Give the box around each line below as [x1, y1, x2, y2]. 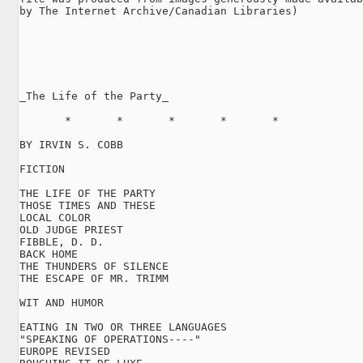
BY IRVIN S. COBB [19, 138, 123, 151]
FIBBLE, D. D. [19, 235, 104, 248]
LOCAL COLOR [19, 211, 91, 224]
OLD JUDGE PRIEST [19, 223, 123, 236]
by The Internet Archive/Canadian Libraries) [19, 4, 298, 17]
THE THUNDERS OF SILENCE [19, 259, 169, 272]
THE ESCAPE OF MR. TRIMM [19, 271, 169, 284]
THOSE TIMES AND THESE [19, 199, 156, 211]
